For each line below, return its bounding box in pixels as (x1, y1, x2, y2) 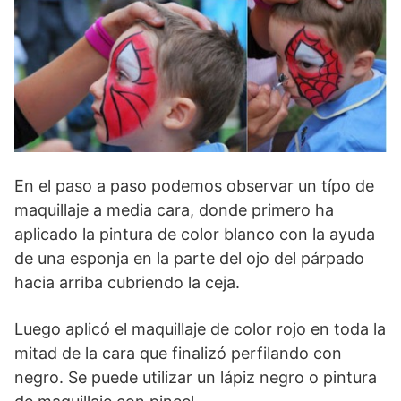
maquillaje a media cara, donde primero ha (14, 200, 334, 220)
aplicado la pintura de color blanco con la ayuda (14, 225, 375, 244)
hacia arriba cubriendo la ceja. (14, 273, 240, 293)
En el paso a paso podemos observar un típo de (14, 176, 374, 196)
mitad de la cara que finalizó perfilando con (14, 344, 342, 363)
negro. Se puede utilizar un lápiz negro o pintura (14, 368, 377, 388)
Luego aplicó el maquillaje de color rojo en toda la (14, 320, 386, 339)
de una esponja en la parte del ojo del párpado (14, 249, 364, 269)
